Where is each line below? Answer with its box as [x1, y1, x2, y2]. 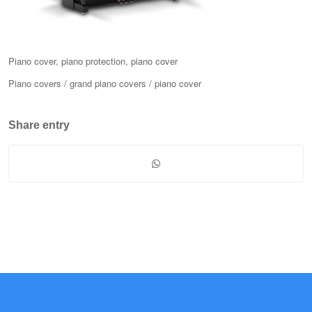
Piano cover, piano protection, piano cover [8, 54, 178, 68]
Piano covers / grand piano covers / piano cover [8, 77, 201, 91]
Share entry [8, 119, 70, 132]
